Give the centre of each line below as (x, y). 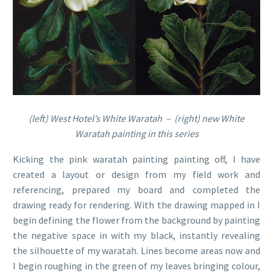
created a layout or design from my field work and (136, 175)
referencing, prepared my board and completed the (136, 190)
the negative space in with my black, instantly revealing (136, 236)
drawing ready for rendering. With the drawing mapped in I (136, 205)
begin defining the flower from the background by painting (136, 220)
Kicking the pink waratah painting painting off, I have (136, 159)
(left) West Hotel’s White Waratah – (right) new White (136, 118)
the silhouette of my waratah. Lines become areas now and (136, 251)
